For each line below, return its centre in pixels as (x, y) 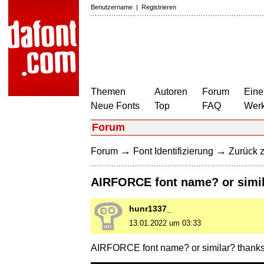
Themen (108, 92)
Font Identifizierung (173, 151)
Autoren (171, 92)
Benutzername (112, 7)
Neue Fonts (115, 106)
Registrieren (159, 7)
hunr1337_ (150, 209)
